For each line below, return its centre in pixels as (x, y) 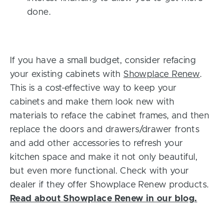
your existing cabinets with (67, 74)
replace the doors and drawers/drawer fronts (105, 130)
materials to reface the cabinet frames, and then (110, 116)
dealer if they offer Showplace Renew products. (110, 185)
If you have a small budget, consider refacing (103, 61)
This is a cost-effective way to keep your (93, 88)
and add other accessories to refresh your (97, 144)
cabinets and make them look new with (92, 102)
